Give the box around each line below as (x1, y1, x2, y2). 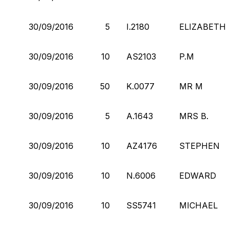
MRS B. (179, 110, 208, 121)
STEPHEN (179, 140, 220, 151)
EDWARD (179, 170, 216, 181)
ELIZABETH (179, 21, 226, 32)
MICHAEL (179, 200, 218, 210)
